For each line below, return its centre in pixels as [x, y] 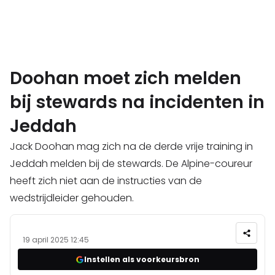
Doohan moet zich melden [126, 79]
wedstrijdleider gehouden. [72, 198]
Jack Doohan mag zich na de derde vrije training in [131, 147]
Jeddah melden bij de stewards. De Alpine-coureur [131, 164]
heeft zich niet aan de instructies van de [106, 181]
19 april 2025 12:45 [56, 240]
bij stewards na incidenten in [137, 103]
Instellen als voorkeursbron [142, 259]
